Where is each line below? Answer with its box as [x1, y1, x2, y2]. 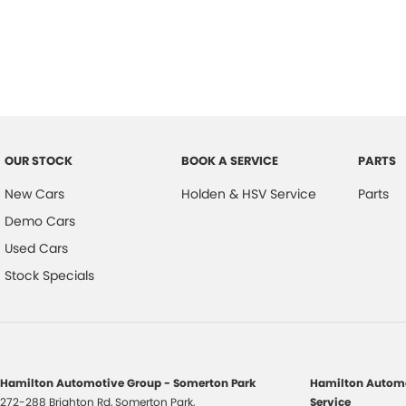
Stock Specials [5, 266, 94, 285]
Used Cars [5, 238, 68, 257]
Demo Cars [5, 211, 75, 230]
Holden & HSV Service [180, 184, 316, 203]
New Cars [5, 184, 64, 203]
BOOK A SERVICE [180, 151, 278, 169]
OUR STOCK [5, 151, 72, 169]
